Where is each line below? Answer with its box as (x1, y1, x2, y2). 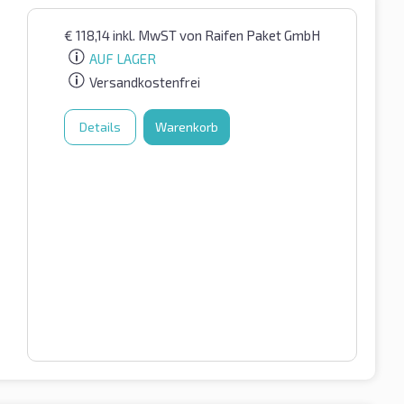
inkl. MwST (113, 27, 179, 44)
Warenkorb (155, 119, 218, 135)
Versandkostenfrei (89, 74, 200, 91)
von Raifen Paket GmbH (179, 27, 320, 44)
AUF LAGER (89, 50, 156, 68)
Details (79, 119, 121, 135)
